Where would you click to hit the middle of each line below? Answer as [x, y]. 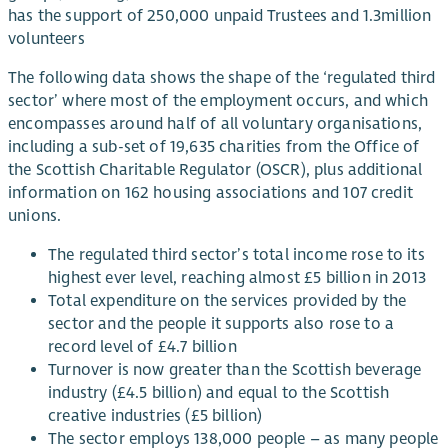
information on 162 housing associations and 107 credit [210, 192]
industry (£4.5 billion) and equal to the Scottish [219, 393]
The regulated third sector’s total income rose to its [236, 255]
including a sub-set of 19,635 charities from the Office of [214, 146]
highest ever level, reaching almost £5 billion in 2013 [237, 278]
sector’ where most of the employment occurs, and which [218, 100]
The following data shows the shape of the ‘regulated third [222, 77]
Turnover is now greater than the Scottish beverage [235, 370]
